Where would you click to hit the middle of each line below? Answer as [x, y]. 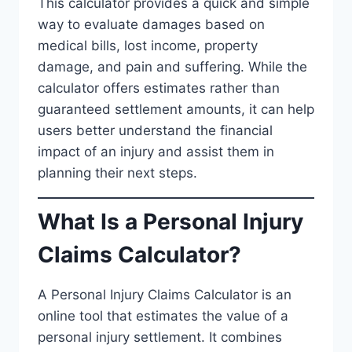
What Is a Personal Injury [170, 222]
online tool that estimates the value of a [163, 316]
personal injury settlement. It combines [160, 337]
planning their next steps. [117, 172]
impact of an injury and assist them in [156, 151]
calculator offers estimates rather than [159, 88]
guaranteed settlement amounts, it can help [176, 109]
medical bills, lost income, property [148, 45]
